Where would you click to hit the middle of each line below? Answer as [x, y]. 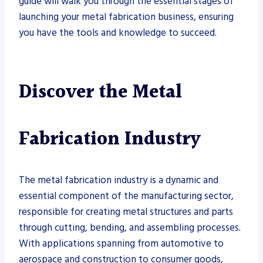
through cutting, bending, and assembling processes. [130, 227]
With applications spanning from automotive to [121, 243]
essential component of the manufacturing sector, [126, 196]
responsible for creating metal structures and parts [126, 212]
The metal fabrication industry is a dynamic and [119, 180]
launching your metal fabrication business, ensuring [126, 17]
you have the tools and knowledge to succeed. [118, 33]
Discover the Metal [100, 92]
